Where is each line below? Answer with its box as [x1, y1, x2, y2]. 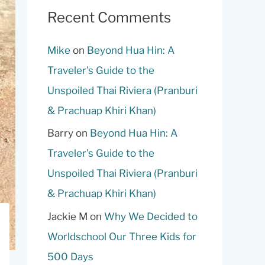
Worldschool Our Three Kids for [47, 230, 196, 243]
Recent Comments [47, 9, 171, 26]
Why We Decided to [104, 210, 198, 222]
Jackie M [47, 210, 88, 222]
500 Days [47, 250, 93, 263]
